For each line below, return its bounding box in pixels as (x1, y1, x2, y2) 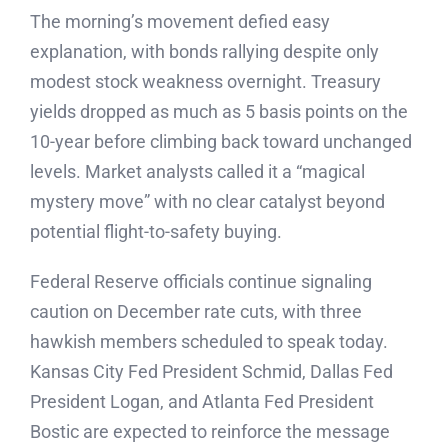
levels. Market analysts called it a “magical (30, 161, 365, 182)
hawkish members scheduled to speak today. (30, 331, 388, 352)
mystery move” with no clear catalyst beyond (30, 191, 385, 212)
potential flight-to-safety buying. (30, 221, 282, 242)
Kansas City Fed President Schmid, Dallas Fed (30, 361, 393, 382)
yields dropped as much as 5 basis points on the (30, 101, 408, 122)
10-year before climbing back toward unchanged (30, 131, 412, 152)
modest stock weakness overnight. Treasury (30, 71, 381, 92)
